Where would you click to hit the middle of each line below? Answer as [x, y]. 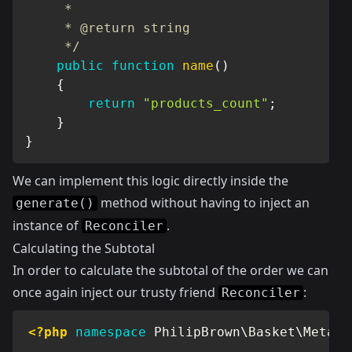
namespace [111, 332]
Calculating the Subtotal [84, 248]
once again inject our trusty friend [115, 292]
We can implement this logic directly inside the [150, 181]
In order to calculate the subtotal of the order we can [170, 270]
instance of [47, 225]
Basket [272, 332]
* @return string [108, 28]
